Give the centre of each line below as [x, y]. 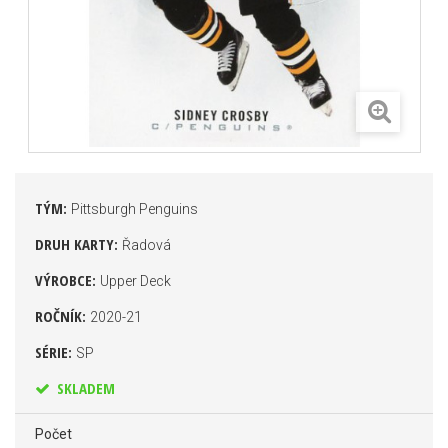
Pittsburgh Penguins [134, 209]
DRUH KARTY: [78, 244]
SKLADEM [84, 388]
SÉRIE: [55, 352]
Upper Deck [135, 281]
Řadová [146, 245]
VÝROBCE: [67, 280]
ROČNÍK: [62, 316]
